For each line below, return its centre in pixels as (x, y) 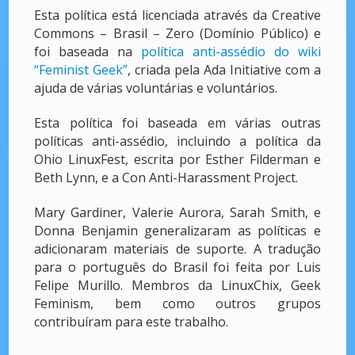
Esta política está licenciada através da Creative (177, 15)
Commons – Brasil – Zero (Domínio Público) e (177, 34)
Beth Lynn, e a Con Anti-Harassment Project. (170, 177)
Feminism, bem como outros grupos (177, 303)
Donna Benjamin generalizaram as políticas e (177, 230)
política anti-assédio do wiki (231, 52)
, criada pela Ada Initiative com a (224, 70)
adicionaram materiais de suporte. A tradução (177, 248)
